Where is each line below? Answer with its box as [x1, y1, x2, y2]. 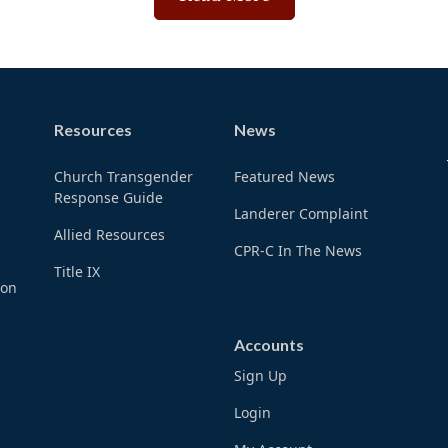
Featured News [233, 167, 335, 187]
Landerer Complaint [233, 204, 368, 224]
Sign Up [233, 366, 287, 386]
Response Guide [53, 188, 163, 208]
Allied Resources [53, 225, 165, 245]
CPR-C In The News [233, 241, 362, 261]
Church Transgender [53, 167, 193, 187]
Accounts [233, 335, 304, 355]
